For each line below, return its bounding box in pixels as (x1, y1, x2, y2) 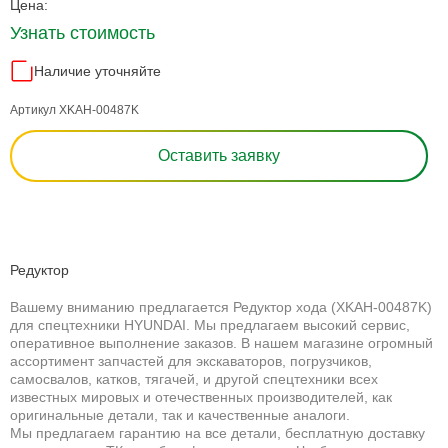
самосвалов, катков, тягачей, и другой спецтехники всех (10, 371, 378, 387)
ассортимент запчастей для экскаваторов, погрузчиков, (10, 353, 372, 369)
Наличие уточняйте (34, 63, 161, 79)
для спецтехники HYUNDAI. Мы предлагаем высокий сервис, (10, 317, 410, 333)
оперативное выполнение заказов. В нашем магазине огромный (10, 335, 433, 351)
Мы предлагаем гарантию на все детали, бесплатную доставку (10, 425, 425, 441)
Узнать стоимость (10, 23, 155, 43)
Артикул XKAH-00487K (10, 103, 139, 117)
